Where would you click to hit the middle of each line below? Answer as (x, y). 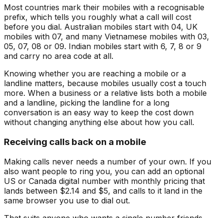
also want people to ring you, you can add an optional (104, 171)
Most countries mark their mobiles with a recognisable (104, 8)
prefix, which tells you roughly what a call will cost (98, 17)
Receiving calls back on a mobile (75, 142)
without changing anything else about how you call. (99, 122)
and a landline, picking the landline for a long (87, 103)
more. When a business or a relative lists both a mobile (105, 93)
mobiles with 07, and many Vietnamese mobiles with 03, (107, 37)
